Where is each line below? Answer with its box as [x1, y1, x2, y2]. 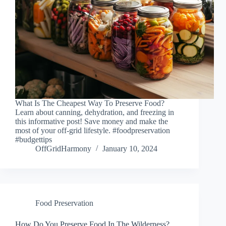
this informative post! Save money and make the [15, 117, 168, 126]
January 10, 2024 [102, 144, 157, 153]
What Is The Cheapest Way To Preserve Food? [15, 99, 164, 108]
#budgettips [15, 135, 52, 144]
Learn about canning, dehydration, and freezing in [15, 108, 174, 117]
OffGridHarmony [35, 144, 91, 153]
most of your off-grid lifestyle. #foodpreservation [15, 126, 170, 135]
